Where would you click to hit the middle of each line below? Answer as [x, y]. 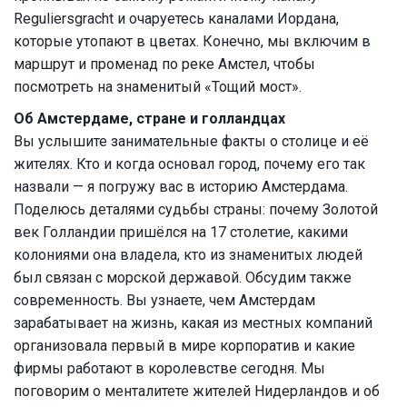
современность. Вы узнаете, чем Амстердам [164, 301]
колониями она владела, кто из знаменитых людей [188, 255]
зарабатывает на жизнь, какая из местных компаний [193, 323]
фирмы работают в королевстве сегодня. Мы [169, 369]
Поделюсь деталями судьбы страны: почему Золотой [196, 210]
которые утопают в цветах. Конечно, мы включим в [192, 42]
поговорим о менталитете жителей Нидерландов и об [197, 392]
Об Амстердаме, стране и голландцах [149, 119]
